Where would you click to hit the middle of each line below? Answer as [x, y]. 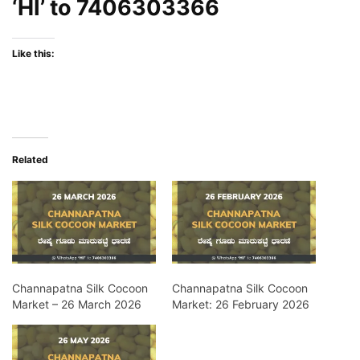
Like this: [33, 54]
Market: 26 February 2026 [241, 304]
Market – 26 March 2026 [77, 304]
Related [30, 160]
